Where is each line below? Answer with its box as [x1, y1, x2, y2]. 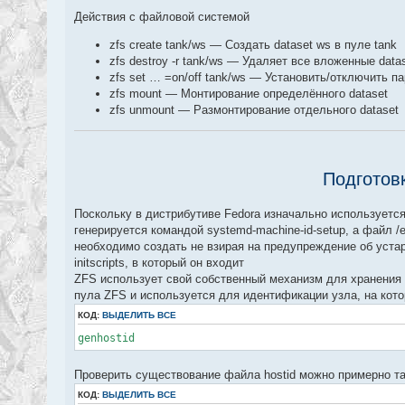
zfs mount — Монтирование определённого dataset [109, 86, 388, 100]
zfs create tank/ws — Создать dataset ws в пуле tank [109, 37, 397, 52]
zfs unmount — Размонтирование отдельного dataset [109, 102, 399, 117]
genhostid [78, 331, 135, 344]
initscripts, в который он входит [74, 255, 244, 269]
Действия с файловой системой [74, 9, 250, 24]
